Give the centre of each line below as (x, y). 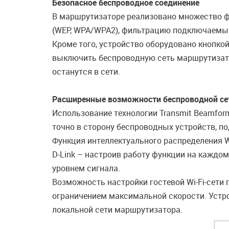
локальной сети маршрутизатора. (117, 210)
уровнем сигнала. (86, 168)
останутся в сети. (86, 72)
